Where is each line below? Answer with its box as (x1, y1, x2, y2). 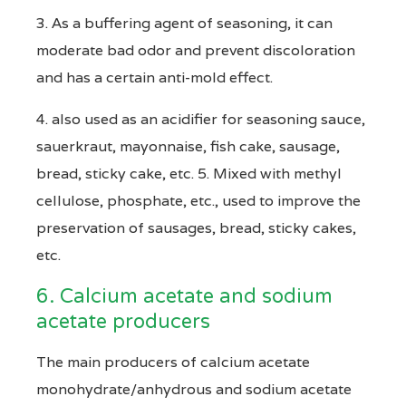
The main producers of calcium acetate (36, 352, 310, 372)
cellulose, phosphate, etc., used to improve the (36, 190, 361, 210)
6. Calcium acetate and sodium (36, 284, 333, 308)
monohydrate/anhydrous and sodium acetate (36, 379, 352, 399)
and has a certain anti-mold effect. (36, 67, 273, 87)
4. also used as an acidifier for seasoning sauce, (36, 109, 365, 129)
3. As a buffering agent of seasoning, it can (36, 13, 333, 33)
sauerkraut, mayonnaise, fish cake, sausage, (36, 136, 340, 156)
